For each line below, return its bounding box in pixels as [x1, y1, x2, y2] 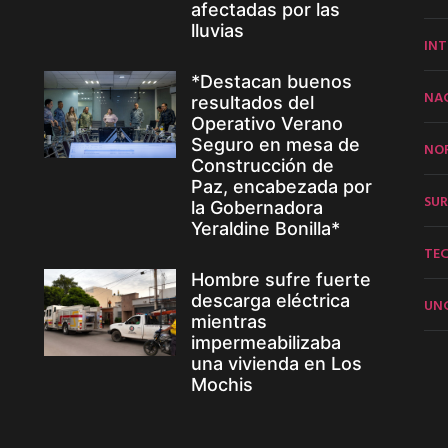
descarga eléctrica [190, 289, 350, 311]
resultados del [190, 91, 314, 113]
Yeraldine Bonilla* [190, 217, 340, 239]
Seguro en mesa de [190, 133, 360, 155]
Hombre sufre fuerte [190, 268, 371, 290]
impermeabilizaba [190, 331, 341, 353]
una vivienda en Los [190, 352, 362, 374]
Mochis [190, 373, 253, 395]
